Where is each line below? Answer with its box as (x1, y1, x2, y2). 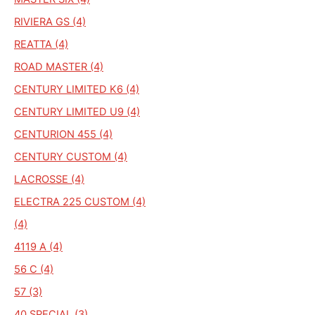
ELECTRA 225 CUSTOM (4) (14, 195, 146, 208)
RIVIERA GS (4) (14, 15, 86, 28)
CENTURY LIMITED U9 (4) (14, 105, 140, 118)
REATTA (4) (14, 37, 68, 51)
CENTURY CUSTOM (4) (14, 150, 127, 163)
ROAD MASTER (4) (14, 60, 103, 73)
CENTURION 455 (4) (14, 127, 112, 141)
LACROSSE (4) (14, 172, 84, 186)
